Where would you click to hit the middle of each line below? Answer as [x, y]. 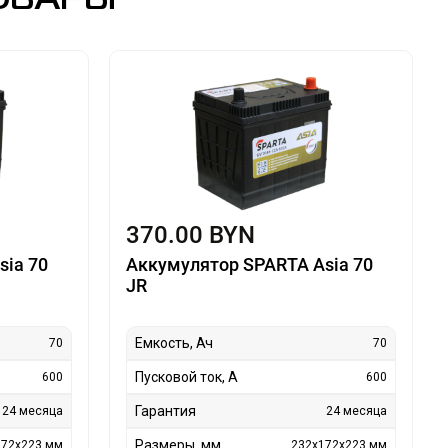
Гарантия [165, 411]
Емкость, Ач [173, 343]
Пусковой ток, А [186, 377]
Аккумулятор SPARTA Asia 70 [249, 265]
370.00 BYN [190, 235]
